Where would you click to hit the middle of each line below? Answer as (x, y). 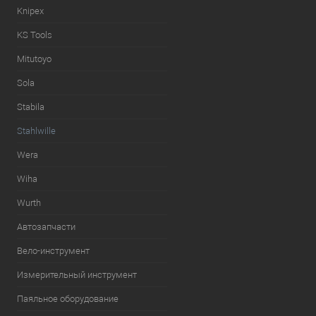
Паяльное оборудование (68, 299)
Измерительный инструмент (77, 275)
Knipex (30, 11)
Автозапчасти (46, 227)
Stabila (31, 107)
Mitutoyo (34, 59)
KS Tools (35, 35)
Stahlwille (36, 131)
